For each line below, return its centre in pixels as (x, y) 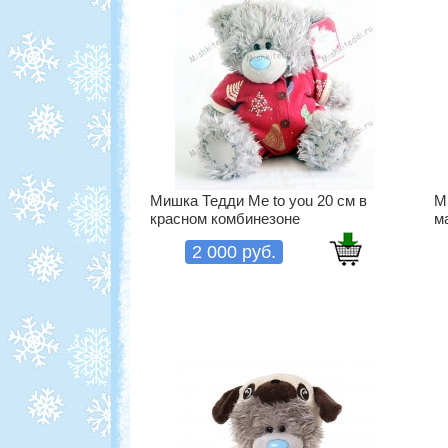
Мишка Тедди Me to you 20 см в (258, 200)
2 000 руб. (234, 252)
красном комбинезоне (225, 218)
